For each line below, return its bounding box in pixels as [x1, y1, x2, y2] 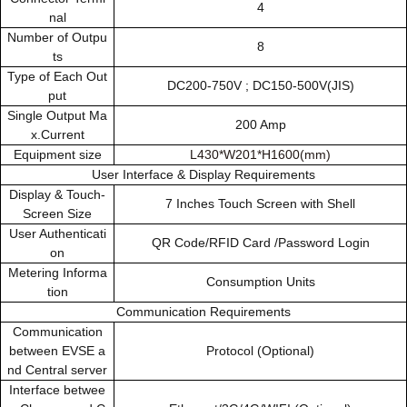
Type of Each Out [7, 69, 107, 84]
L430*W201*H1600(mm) [190, 147, 331, 162]
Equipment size [13, 147, 102, 162]
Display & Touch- [9, 187, 105, 202]
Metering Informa [7, 265, 107, 280]
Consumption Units [205, 274, 315, 289]
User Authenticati [8, 226, 106, 241]
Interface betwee [9, 382, 105, 397]
